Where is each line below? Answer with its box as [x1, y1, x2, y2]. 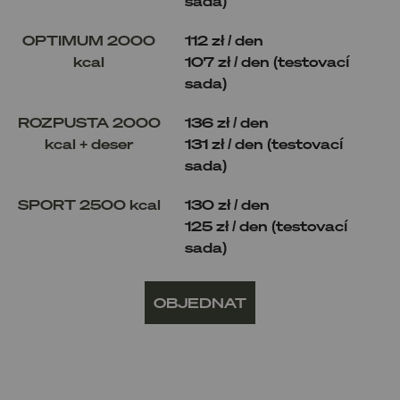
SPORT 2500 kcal [17, 194, 161, 214]
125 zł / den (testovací [185, 215, 347, 236]
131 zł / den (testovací [185, 133, 343, 154]
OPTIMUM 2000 [22, 29, 155, 50]
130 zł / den [185, 194, 270, 214]
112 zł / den [185, 29, 263, 50]
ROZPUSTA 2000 [17, 112, 161, 132]
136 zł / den [185, 112, 269, 132]
